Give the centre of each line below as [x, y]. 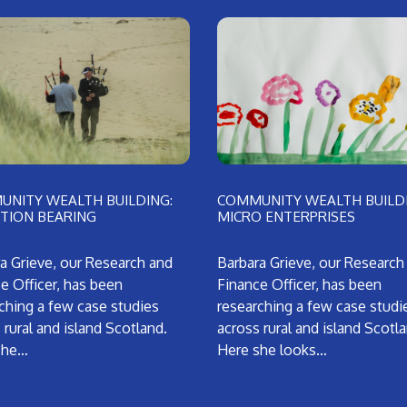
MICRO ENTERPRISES [286, 217]
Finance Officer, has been [299, 285]
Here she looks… [272, 350]
